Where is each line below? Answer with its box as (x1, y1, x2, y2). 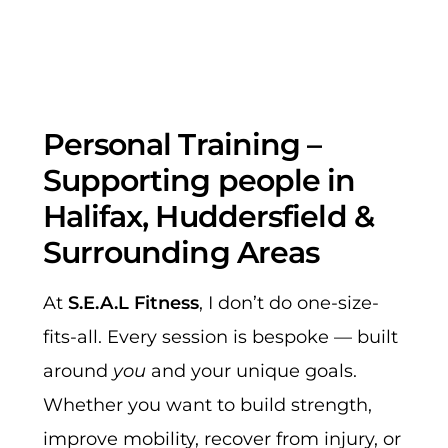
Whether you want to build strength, (42, 394, 372, 417)
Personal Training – (42, 126, 322, 164)
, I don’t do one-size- (198, 292, 379, 315)
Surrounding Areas (42, 234, 320, 272)
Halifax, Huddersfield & (42, 198, 374, 236)
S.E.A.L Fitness (67, 292, 199, 315)
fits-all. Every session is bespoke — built (42, 326, 398, 349)
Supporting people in (42, 162, 356, 200)
